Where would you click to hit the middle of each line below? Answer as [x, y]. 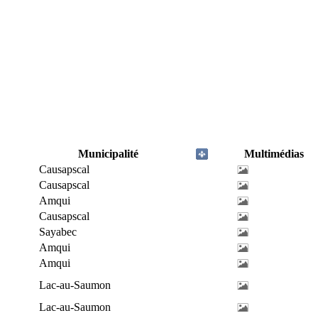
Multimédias [274, 154]
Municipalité [108, 154]
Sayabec [58, 232]
